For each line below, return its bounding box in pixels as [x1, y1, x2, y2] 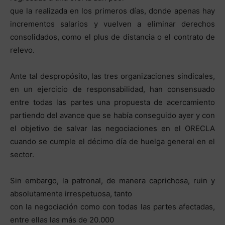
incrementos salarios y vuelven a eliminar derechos [10, 19, 215, 29]
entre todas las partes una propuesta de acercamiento [10, 97, 215, 107]
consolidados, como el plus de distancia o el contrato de [10, 32, 215, 42]
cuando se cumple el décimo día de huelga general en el [10, 137, 215, 146]
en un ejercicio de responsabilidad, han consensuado [10, 84, 215, 94]
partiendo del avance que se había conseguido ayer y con [10, 110, 215, 120]
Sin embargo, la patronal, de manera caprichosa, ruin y [10, 176, 215, 185]
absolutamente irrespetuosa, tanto [10, 189, 132, 198]
